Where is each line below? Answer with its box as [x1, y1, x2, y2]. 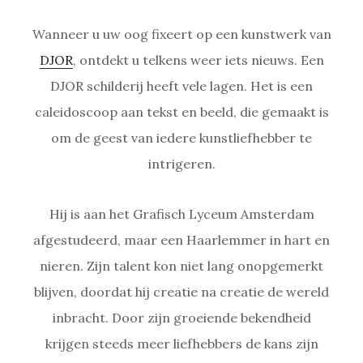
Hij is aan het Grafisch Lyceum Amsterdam [49, 205, 314, 222]
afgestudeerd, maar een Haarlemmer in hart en [33, 231, 330, 248]
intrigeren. [147, 155, 216, 172]
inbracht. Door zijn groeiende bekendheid [52, 309, 311, 326]
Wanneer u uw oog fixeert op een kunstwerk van [32, 25, 331, 42]
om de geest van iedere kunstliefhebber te [51, 129, 312, 146]
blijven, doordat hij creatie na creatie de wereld [34, 283, 329, 300]
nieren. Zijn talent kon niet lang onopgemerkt [40, 257, 323, 274]
